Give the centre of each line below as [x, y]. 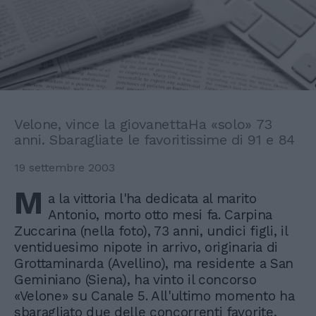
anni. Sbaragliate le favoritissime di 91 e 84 [155, 140]
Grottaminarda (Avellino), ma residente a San [154, 264]
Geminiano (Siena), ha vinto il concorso [135, 280]
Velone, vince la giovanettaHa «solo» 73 [144, 124]
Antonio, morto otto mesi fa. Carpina [160, 215]
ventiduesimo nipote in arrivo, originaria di [146, 248]
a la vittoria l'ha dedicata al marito [152, 199]
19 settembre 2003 [65, 168]
